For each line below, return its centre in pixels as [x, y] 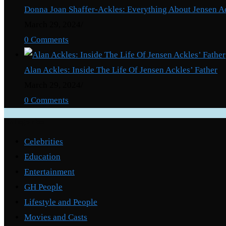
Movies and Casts [56, 217]
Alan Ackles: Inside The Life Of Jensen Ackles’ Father [121, 70]
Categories [24, 121]
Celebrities [44, 141]
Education [42, 156]
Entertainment [49, 172]
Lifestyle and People [61, 202]
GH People [43, 187]
